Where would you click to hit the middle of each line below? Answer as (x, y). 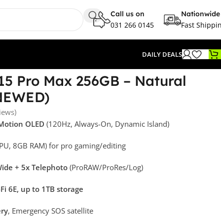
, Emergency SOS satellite (50, 210)
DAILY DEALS (162, 54)
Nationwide (201, 14)
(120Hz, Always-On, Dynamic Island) (107, 124)
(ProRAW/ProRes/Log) (105, 167)
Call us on (128, 14)
